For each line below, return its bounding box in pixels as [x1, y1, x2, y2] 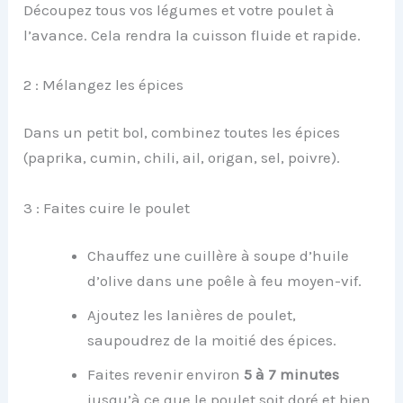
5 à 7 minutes [244, 365, 340, 383]
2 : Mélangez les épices [23, 75, 184, 94]
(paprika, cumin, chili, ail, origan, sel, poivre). [23, 148, 341, 167]
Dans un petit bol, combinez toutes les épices [23, 123, 341, 142]
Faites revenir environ [87, 365, 245, 383]
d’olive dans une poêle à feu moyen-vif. [87, 272, 363, 290]
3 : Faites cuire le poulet [23, 198, 191, 217]
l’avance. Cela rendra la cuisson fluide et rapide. [23, 25, 362, 44]
